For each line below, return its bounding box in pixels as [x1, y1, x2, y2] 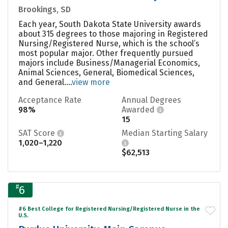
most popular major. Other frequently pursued [18, 48, 193, 58]
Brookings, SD [18, 4, 71, 14]
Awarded [122, 104, 157, 115]
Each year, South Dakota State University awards [18, 19, 201, 29]
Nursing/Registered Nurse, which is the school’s [18, 38, 199, 48]
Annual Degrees [122, 95, 181, 105]
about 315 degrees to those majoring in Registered [18, 28, 208, 39]
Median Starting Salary [122, 128, 208, 138]
